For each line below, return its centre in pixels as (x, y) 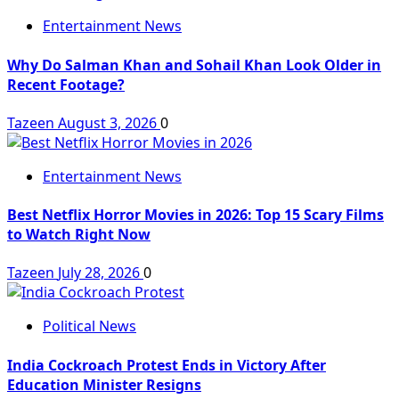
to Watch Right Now (79, 235)
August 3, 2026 (109, 122)
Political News (90, 326)
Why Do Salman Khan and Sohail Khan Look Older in (194, 65)
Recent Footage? (66, 84)
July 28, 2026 (101, 273)
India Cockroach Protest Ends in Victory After (167, 365)
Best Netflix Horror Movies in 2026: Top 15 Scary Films (195, 215)
